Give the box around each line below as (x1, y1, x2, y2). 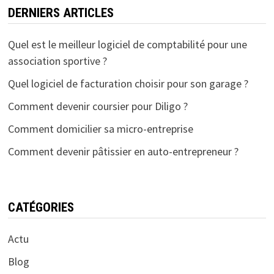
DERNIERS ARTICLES (7, 6, 114, 21)
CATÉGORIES (7, 200, 74, 215)
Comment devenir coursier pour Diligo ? (7, 99, 188, 114)
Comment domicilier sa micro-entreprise (7, 122, 193, 136)
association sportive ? (7, 54, 107, 68)
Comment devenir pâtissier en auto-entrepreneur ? (7, 144, 239, 159)
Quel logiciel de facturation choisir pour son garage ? (7, 76, 248, 91)
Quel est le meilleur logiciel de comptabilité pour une (7, 37, 247, 52)
